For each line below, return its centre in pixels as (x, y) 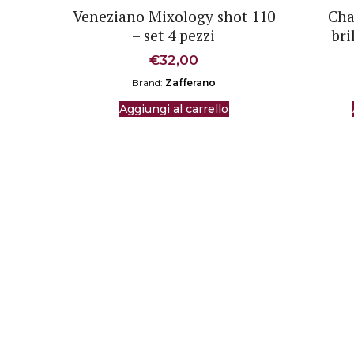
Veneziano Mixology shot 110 (173, 16)
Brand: (148, 82)
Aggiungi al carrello (173, 109)
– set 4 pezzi (174, 35)
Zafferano (190, 82)
